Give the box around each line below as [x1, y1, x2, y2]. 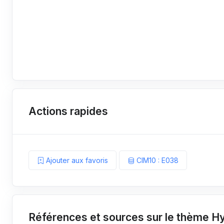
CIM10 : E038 [134, 156, 178, 164]
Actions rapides [28, 105, 108, 117]
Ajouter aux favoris [44, 156, 108, 164]
